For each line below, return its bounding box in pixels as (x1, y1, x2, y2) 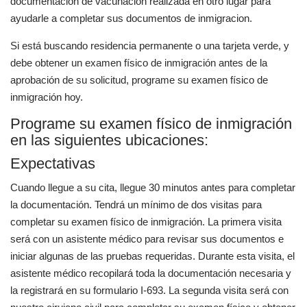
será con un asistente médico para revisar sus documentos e (10, 233, 284, 245)
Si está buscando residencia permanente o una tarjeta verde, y (10, 40, 289, 51)
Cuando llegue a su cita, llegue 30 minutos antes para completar (10, 182, 295, 193)
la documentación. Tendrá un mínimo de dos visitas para (10, 199, 262, 210)
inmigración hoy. (10, 91, 83, 103)
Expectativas (10, 155, 95, 172)
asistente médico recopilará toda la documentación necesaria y (10, 267, 291, 279)
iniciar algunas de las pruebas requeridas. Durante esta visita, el (10, 250, 295, 262)
